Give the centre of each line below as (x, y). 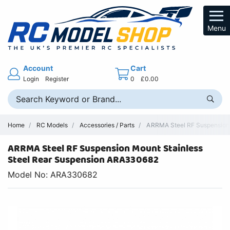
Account (38, 68)
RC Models (52, 125)
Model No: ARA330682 (53, 175)
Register (57, 79)
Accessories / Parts (107, 125)
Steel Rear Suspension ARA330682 (83, 160)
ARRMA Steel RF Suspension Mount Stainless (105, 149)
